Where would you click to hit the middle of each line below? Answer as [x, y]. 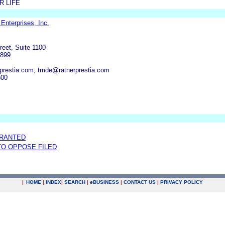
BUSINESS [106, 182]
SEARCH [75, 182]
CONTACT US [140, 182]
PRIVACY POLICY [182, 182]
